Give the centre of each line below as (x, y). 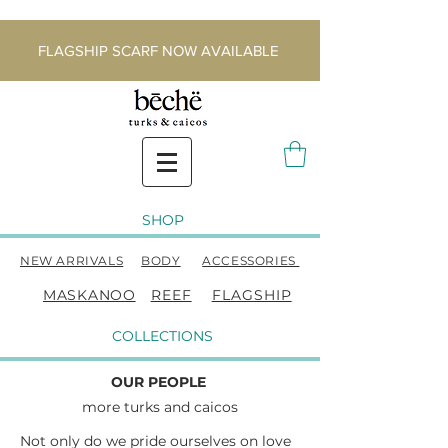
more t (106, 407)
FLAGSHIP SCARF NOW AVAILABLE (160, 50)
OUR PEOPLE (160, 382)
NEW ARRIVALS (72, 261)
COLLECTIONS (162, 336)
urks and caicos (184, 407)
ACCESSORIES (251, 261)
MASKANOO (89, 295)
